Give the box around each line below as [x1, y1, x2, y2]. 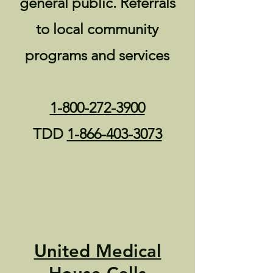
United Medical [34, 240, 161, 261]
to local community [36, 20, 158, 38]
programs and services [25, 46, 169, 64]
